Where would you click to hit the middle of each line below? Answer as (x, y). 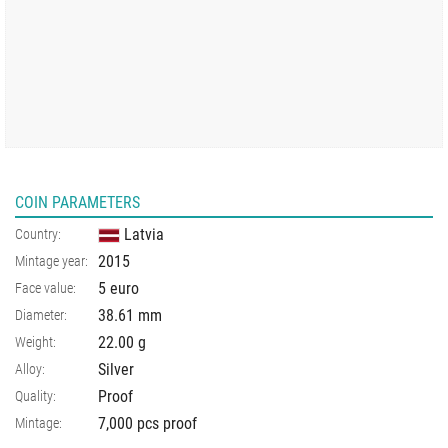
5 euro (118, 288)
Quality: (35, 395)
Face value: (45, 287)
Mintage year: (51, 260)
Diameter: (41, 314)
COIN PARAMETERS (77, 202)
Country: (38, 233)
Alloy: (30, 368)
